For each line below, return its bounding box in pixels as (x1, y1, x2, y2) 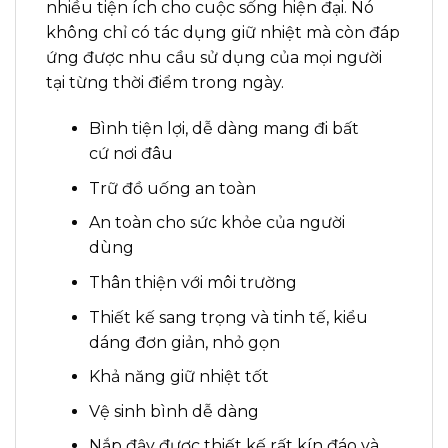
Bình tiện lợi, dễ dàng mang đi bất (88, 119, 359, 139)
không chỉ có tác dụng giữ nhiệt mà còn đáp (46, 23, 400, 43)
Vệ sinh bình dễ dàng (88, 401, 259, 421)
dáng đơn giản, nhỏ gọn (88, 332, 280, 352)
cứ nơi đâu (88, 144, 173, 164)
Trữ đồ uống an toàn (88, 178, 256, 198)
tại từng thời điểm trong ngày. (46, 73, 284, 93)
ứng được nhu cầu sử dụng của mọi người (46, 48, 382, 68)
